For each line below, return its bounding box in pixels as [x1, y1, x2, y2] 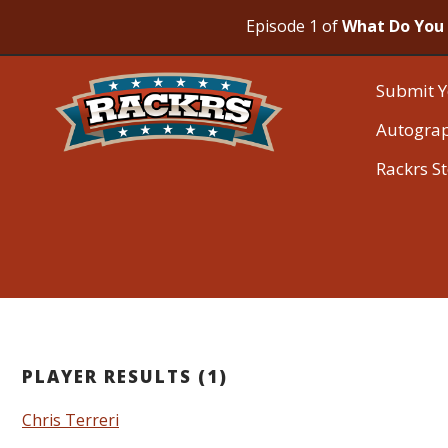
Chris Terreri [22, 408, 119, 431]
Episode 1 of [246, 15, 342, 37]
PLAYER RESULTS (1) [22, 364, 228, 388]
